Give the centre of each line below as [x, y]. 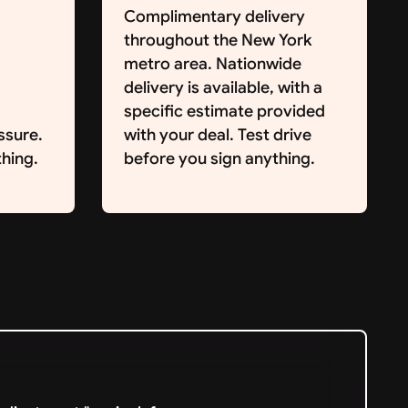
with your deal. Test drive [217, 134]
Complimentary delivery [214, 16]
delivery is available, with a [223, 87]
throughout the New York [217, 40]
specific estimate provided [224, 111]
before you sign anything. [219, 158]
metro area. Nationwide [212, 63]
